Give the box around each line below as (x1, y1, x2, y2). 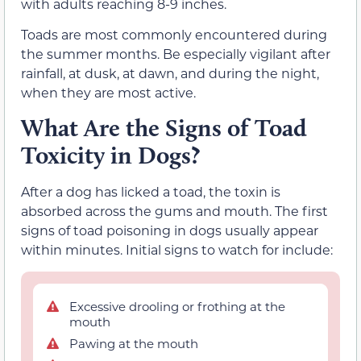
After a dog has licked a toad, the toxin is (21, 182, 280, 200)
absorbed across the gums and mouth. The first (21, 201, 328, 219)
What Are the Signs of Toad (21, 112, 307, 143)
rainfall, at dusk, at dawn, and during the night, (21, 64, 319, 82)
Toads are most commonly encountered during (21, 26, 327, 44)
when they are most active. (21, 84, 196, 102)
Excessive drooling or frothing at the (69, 297, 285, 314)
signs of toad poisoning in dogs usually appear (21, 221, 318, 239)
